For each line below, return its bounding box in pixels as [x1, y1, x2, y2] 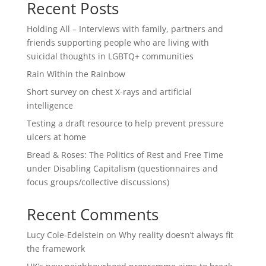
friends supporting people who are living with [26, 37, 209, 49]
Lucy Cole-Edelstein [26, 229, 104, 241]
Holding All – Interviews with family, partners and [26, 23, 223, 35]
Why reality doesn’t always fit [118, 229, 233, 241]
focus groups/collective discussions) [26, 176, 169, 188]
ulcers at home [26, 131, 86, 143]
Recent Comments [26, 204, 159, 226]
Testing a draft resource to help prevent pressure [26, 118, 224, 129]
